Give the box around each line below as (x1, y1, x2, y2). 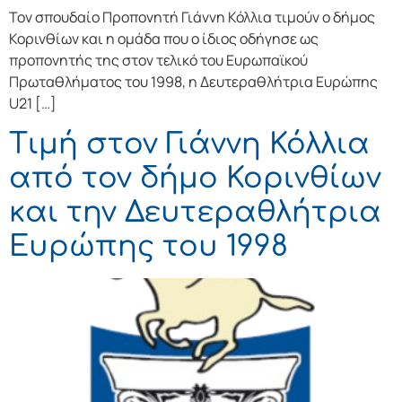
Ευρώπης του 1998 (9, 230, 288, 262)
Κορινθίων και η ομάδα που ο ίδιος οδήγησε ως (9, 29, 319, 49)
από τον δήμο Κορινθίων (9, 162, 381, 194)
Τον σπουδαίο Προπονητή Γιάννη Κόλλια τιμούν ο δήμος (9, 7, 375, 28)
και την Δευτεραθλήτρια (9, 196, 381, 228)
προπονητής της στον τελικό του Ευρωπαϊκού (9, 50, 308, 71)
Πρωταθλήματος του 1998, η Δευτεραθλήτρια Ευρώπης (9, 72, 378, 92)
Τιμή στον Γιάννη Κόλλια (9, 127, 370, 160)
